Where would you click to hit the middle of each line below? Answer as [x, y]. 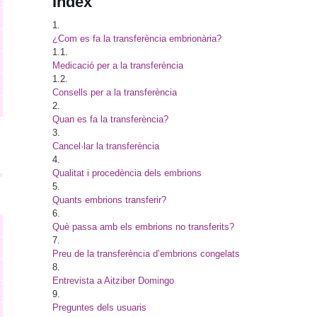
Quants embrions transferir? [109, 200]
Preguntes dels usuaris [99, 307]
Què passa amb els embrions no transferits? [143, 227]
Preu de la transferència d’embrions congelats [146, 254]
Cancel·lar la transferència [106, 146]
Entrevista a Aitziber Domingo [113, 281]
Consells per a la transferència [115, 92]
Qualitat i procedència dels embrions [127, 173]
